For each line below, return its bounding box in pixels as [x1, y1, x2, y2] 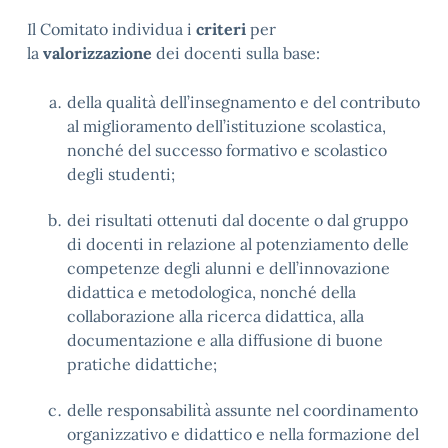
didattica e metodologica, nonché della [67, 282, 356, 302]
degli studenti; [67, 164, 175, 184]
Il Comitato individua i [27, 19, 196, 39]
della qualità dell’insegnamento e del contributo [67, 92, 420, 112]
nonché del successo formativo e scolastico [67, 140, 387, 160]
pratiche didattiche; [67, 354, 217, 374]
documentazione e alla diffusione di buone [67, 330, 383, 350]
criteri [196, 19, 246, 39]
